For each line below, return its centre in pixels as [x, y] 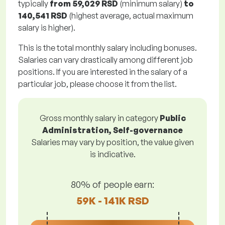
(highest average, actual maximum [130, 16]
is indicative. [113, 154]
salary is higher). [47, 28]
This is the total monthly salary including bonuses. [107, 48]
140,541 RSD [43, 16]
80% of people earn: [113, 184]
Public [173, 118]
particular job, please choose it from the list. [97, 84]
